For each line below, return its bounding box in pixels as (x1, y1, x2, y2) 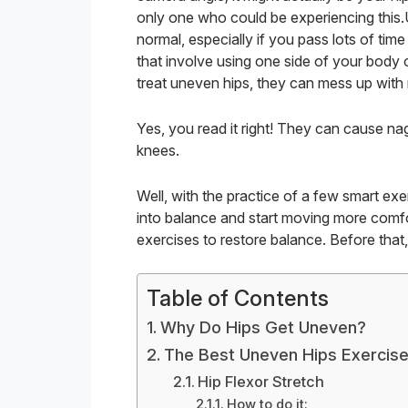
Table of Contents (147, 285, 329, 312)
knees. (137, 140, 179, 159)
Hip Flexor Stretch (197, 372, 324, 392)
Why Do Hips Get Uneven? (159, 318, 366, 338)
